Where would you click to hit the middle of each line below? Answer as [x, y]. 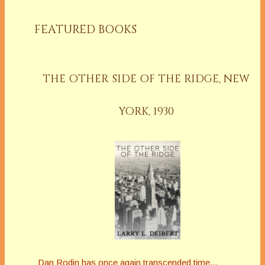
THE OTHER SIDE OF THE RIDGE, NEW [146, 79]
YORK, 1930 [146, 112]
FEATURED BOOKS [85, 30]
